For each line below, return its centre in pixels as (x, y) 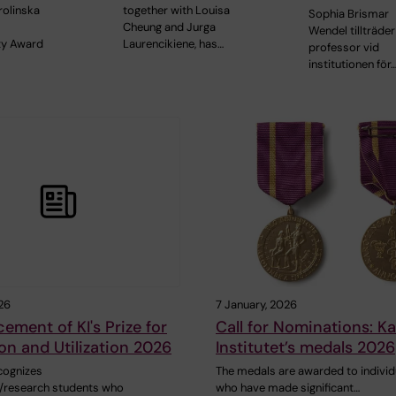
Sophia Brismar (349, 13)
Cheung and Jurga (169, 27)
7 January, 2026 (256, 304)
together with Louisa (176, 10)
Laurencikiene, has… (173, 43)
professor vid (344, 47)
